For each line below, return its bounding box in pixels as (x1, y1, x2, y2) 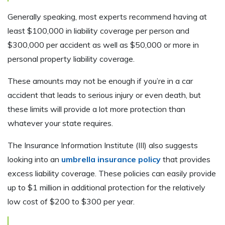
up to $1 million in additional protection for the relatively (8, 182, 205, 193)
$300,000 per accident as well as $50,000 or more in (8, 40, 199, 50)
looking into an (8, 154, 61, 165)
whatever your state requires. (8, 118, 113, 129)
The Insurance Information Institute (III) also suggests (8, 140, 198, 151)
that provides (161, 154, 210, 165)
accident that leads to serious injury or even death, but (8, 90, 201, 100)
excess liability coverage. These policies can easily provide (8, 168, 216, 179)
